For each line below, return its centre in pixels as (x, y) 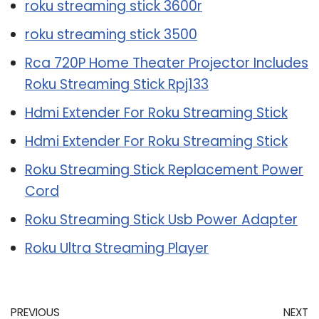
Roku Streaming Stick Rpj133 (117, 84)
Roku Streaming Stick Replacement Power (164, 169)
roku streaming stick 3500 (111, 34)
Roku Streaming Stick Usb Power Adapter (161, 219)
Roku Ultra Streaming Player (117, 248)
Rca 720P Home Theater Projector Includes (167, 63)
